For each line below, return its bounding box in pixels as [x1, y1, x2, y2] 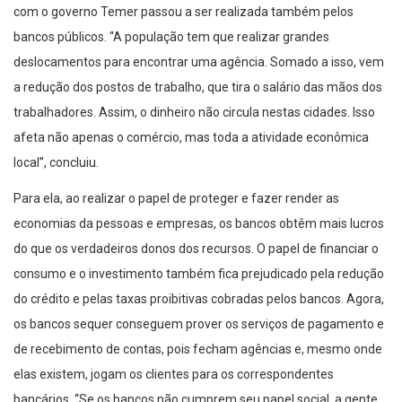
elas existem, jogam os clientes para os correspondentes [13, 366, 334, 381]
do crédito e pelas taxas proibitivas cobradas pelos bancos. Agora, [13, 291, 384, 306]
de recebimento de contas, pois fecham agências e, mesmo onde [13, 341, 382, 356]
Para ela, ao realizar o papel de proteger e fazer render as [13, 190, 339, 205]
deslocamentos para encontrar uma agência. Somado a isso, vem [13, 54, 384, 69]
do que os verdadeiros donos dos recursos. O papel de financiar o [13, 240, 379, 256]
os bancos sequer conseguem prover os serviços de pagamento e [13, 316, 384, 331]
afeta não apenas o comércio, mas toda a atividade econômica [13, 129, 369, 144]
